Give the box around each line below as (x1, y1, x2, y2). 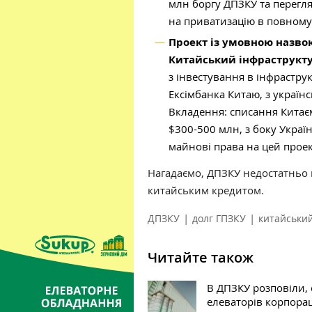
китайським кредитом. (148, 183, 264, 197)
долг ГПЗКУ (192, 212, 246, 225)
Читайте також (148, 248, 253, 267)
